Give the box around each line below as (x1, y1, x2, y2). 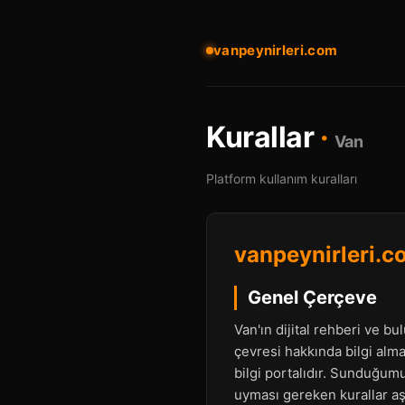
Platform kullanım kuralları (206, 171, 357, 186)
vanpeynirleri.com (213, 41, 338, 59)
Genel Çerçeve (248, 287, 377, 308)
